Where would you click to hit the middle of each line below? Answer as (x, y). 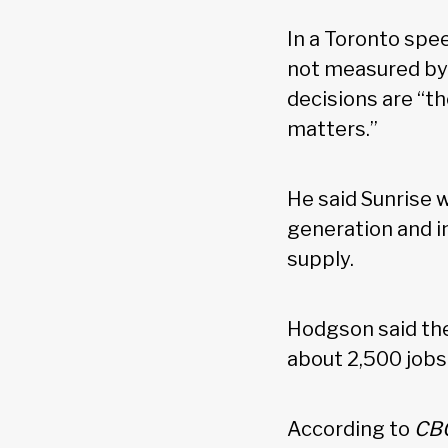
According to (350, 429)
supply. (324, 259)
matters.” (336, 129)
